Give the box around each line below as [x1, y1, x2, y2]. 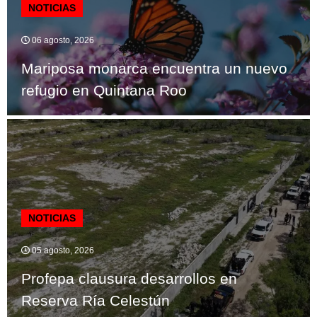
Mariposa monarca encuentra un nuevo [21, 59, 287, 76]
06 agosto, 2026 [30, 35, 94, 45]
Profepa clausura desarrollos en [21, 270, 237, 287]
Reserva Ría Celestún [21, 292, 170, 309]
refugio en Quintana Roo [21, 81, 187, 98]
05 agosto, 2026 [30, 245, 94, 255]
